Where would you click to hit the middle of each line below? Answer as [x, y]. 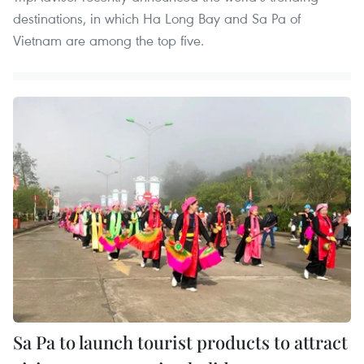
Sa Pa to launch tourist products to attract [180, 342]
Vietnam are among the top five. [108, 41]
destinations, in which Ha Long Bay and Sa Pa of [157, 19]
